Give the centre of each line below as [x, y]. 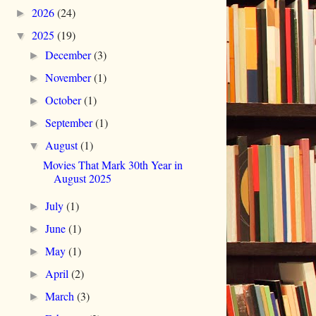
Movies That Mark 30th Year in [113, 165]
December [70, 55]
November [70, 78]
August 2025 [82, 178]
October [65, 100]
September [71, 123]
